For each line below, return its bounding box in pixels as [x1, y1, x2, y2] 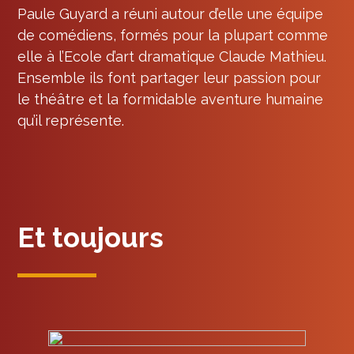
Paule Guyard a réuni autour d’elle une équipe [17, 5, 324, 22]
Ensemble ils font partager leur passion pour [17, 69, 322, 86]
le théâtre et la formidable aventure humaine [17, 90, 324, 107]
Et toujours [17, 220, 164, 254]
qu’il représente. [17, 111, 125, 129]
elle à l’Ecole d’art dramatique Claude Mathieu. [17, 47, 327, 65]
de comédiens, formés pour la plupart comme [17, 26, 329, 43]
